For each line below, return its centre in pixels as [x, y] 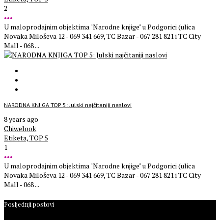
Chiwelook [20, 129]
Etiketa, [17, 138]
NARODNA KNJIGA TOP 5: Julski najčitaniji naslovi [68, 105]
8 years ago [21, 119]
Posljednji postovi [29, 204]
